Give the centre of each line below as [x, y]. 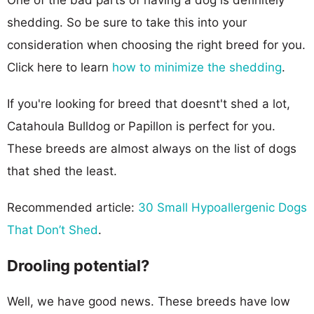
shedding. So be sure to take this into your [127, 22]
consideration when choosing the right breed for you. [156, 45]
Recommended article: [73, 207]
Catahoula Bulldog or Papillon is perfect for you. [141, 126]
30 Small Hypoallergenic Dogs [223, 207]
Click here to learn [60, 67]
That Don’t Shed [53, 230]
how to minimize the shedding [197, 67]
